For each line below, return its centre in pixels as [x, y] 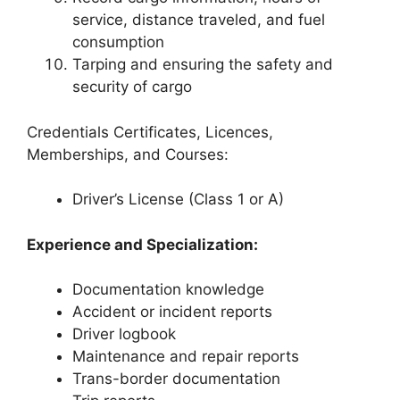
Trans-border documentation [176, 379]
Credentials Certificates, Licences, [150, 132]
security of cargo [132, 87]
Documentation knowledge [168, 289]
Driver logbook [124, 334]
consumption [118, 42]
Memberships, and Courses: [128, 154]
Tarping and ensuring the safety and [203, 64]
